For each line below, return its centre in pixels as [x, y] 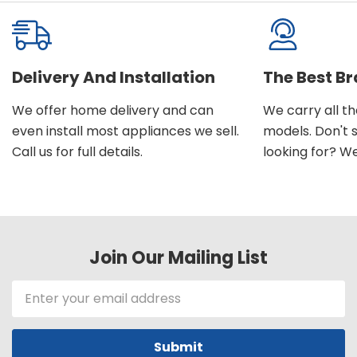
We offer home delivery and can [113, 110]
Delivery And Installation [114, 77]
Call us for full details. [77, 151]
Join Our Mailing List [178, 257]
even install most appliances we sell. [126, 131]
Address [40, 308]
